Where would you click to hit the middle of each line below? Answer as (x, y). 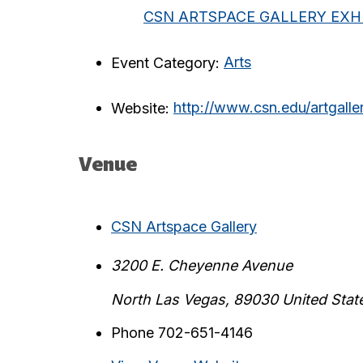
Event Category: (165, 62)
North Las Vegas (168, 299)
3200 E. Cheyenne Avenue (202, 265)
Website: (140, 108)
